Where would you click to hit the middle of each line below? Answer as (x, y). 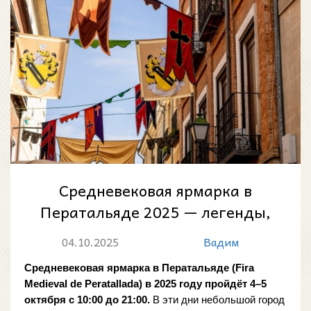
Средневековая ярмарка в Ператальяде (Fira (139, 268)
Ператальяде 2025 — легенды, (155, 211)
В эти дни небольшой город (217, 300)
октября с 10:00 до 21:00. (87, 300)
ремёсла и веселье (155, 233)
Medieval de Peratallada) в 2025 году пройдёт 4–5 (145, 284)
